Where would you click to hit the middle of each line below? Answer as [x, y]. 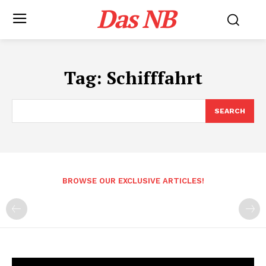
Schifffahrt [154, 78]
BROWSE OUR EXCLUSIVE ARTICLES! [133, 181]
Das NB [136, 18]
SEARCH [230, 111]
